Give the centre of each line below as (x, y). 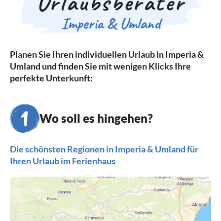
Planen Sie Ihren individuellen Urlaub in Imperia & (107, 55)
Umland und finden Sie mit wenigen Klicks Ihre (100, 66)
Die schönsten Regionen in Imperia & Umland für (104, 149)
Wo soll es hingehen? (96, 118)
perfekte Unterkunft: (51, 78)
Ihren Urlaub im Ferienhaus (63, 161)
